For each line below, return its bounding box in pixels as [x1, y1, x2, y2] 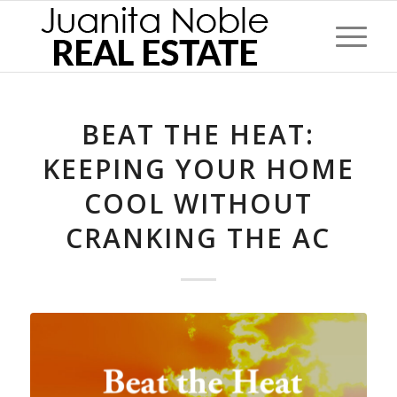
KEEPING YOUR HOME [42, 151, 354, 187]
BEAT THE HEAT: [82, 116, 315, 152]
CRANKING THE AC [66, 220, 331, 256]
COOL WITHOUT [83, 185, 313, 222]
